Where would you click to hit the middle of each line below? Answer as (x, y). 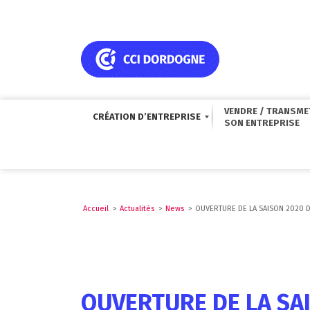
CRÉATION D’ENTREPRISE (147, 117)
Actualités (137, 209)
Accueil (96, 209)
